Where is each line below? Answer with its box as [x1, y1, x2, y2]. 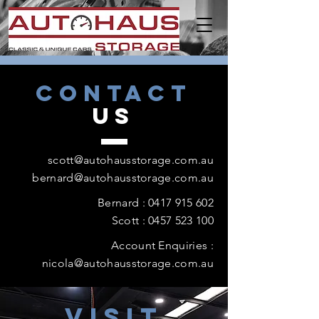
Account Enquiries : [110, 239, 214, 252]
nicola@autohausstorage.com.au [41, 256, 214, 270]
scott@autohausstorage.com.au [48, 153, 214, 167]
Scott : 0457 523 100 [111, 214, 214, 227]
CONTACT [36, 79, 192, 108]
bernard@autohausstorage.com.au [32, 171, 214, 184]
